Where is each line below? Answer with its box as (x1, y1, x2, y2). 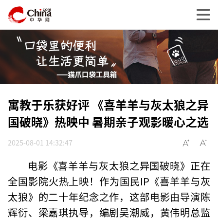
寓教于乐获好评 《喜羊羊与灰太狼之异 (8, 95, 209, 113)
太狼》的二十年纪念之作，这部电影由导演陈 (8, 189, 210, 204)
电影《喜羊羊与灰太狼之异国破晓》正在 (27, 158, 210, 173)
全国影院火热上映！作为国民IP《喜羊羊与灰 (8, 174, 210, 189)
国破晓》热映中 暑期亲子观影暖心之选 (8, 112, 209, 130)
